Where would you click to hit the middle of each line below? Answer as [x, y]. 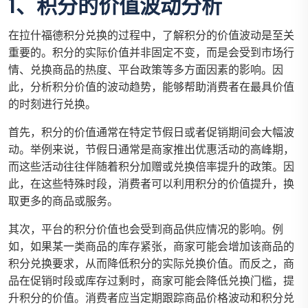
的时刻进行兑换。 [52, 104]
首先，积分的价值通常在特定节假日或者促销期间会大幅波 [151, 133]
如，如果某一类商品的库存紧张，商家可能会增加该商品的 [151, 247]
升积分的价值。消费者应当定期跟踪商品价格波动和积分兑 [151, 298]
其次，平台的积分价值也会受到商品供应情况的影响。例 [146, 230]
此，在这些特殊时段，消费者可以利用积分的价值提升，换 [151, 184]
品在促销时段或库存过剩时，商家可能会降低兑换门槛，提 [151, 281]
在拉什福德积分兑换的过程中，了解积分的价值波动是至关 [151, 36]
